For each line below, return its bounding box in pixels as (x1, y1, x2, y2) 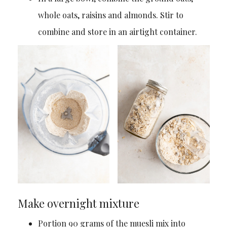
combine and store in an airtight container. (37, 26, 197, 37)
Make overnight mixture (17, 195, 139, 211)
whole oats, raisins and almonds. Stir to (37, 10, 183, 21)
